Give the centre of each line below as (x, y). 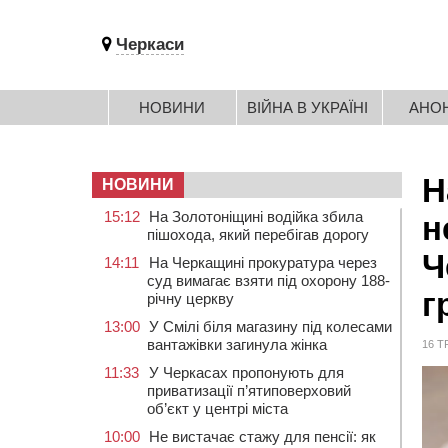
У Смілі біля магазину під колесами (270, 326)
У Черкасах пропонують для (246, 372)
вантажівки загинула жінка (237, 344)
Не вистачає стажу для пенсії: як (262, 436)
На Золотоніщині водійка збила (256, 216)
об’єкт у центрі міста (217, 408)
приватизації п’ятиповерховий (249, 390)
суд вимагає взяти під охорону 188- (268, 280)
